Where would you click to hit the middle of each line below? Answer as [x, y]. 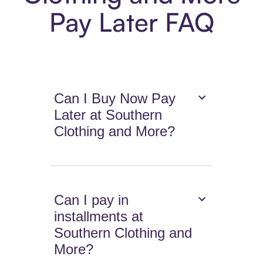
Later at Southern [108, 115]
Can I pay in [92, 200]
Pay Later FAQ [131, 22]
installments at [99, 217]
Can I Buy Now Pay [115, 99]
